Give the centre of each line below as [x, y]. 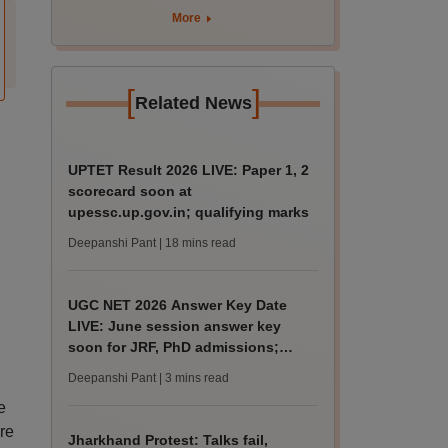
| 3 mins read [194, 378]
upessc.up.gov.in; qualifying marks [189, 212]
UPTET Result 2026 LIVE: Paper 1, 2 [189, 170]
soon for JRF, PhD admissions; [174, 347]
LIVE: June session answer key [175, 326]
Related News [193, 103]
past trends [107, 368]
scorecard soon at [130, 191]
